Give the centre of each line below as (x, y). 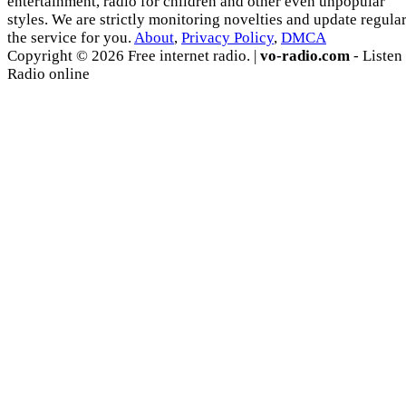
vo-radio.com (305, 56)
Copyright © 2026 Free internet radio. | (134, 56)
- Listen (376, 56)
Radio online (48, 74)
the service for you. (71, 38)
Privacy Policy (227, 38)
